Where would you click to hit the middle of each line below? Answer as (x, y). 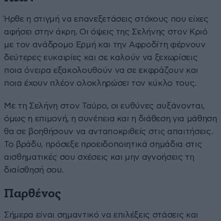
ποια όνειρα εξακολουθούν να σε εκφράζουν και (101, 70)
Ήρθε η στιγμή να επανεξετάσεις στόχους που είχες (106, 19)
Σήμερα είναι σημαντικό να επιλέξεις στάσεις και (101, 215)
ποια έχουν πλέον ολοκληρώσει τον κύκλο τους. (100, 83)
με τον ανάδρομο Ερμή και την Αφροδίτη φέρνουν (105, 44)
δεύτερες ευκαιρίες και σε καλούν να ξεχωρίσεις (101, 57)
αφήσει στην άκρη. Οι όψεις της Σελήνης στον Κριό (106, 32)
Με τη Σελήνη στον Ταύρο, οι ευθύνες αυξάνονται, (105, 106)
